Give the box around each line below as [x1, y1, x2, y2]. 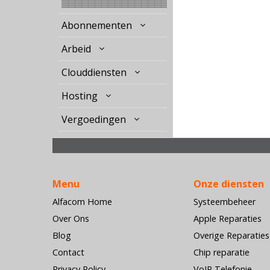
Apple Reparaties [193, 213, 262, 224]
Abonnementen [61, 19, 132, 32]
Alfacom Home [52, 196, 112, 207]
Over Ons [52, 213, 89, 224]
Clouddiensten [61, 66, 127, 79]
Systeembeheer [193, 196, 256, 207]
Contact [52, 246, 84, 258]
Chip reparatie [193, 246, 250, 258]
